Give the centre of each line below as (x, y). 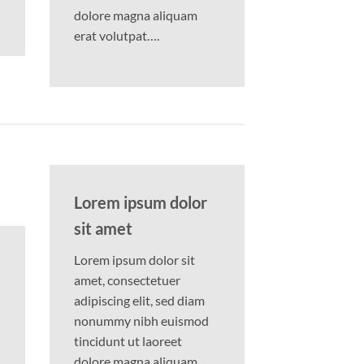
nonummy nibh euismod (141, 320)
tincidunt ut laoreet (128, 340)
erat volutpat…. (117, 35)
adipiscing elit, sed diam (139, 300)
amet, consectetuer (127, 279)
